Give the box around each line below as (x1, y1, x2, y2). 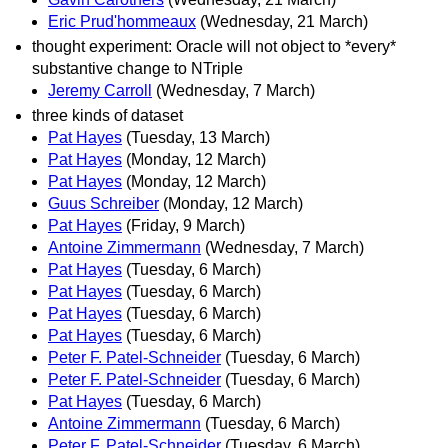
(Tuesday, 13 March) (126, 129, 270, 147)
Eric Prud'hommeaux (48, 12, 196, 30)
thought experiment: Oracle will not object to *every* (32, 37, 396, 55)
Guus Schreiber (48, 195, 159, 213)
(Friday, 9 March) (126, 217, 245, 235)
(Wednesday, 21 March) (200, 12, 368, 30)
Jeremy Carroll (48, 81, 152, 99)
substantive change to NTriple (32, 59, 243, 77)
